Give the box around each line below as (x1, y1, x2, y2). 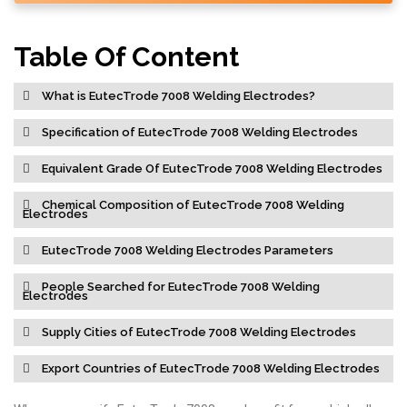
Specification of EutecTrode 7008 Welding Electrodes (39, 125, 358, 139)
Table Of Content (14, 41, 239, 73)
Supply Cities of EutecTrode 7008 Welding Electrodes (39, 325, 356, 339)
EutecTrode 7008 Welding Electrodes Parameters (39, 243, 333, 257)
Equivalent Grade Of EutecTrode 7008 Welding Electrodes (39, 162, 382, 175)
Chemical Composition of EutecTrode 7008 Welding (39, 198, 344, 212)
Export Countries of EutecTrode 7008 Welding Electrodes (39, 362, 380, 375)
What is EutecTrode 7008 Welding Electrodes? (39, 89, 315, 103)
